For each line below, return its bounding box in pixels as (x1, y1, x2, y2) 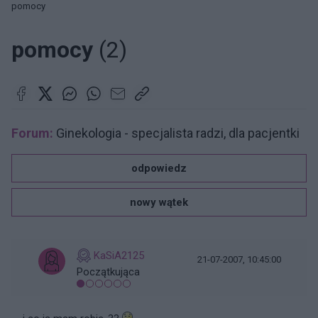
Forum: (11, 126, 53, 141)
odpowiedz (131, 162, 187, 175)
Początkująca (77, 265, 140, 278)
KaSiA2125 (94, 249, 144, 262)
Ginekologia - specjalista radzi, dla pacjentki (53, 126, 300, 141)
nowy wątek (130, 196, 188, 209)
